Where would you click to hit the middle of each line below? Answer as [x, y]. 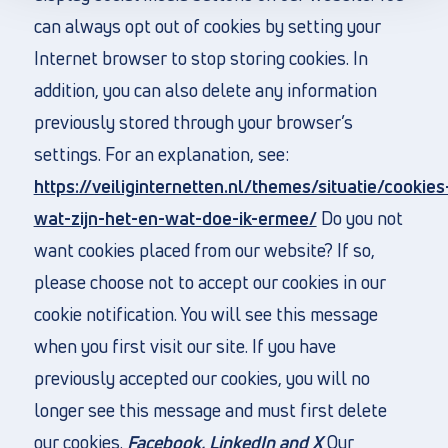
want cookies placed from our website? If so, [204, 250]
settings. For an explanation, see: [161, 154]
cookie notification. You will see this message [205, 314]
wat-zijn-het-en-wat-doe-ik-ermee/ [175, 218]
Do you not [359, 218]
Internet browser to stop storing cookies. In [200, 58]
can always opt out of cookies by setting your [207, 26]
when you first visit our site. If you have [184, 346]
